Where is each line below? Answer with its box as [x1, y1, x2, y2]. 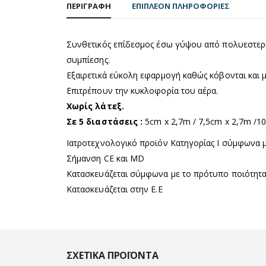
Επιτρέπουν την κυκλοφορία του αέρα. [66, 85, 218, 97]
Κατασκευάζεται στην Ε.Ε [66, 183, 163, 195]
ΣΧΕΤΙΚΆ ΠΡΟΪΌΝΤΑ [66, 249, 159, 262]
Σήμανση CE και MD [66, 153, 145, 164]
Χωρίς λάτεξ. [66, 100, 124, 112]
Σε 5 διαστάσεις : [66, 116, 145, 128]
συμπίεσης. [66, 54, 110, 66]
